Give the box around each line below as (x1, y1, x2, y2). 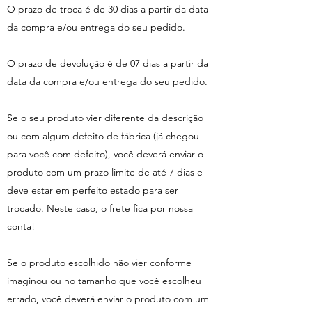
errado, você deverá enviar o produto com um (7, 292, 209, 306)
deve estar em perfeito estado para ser (7, 184, 178, 197)
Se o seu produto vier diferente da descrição (7, 111, 203, 125)
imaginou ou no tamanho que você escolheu (7, 274, 201, 288)
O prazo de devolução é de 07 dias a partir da (7, 57, 208, 70)
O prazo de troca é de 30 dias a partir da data (7, 3, 208, 16)
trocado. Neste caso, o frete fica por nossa (7, 202, 193, 215)
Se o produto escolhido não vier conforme (7, 256, 192, 270)
